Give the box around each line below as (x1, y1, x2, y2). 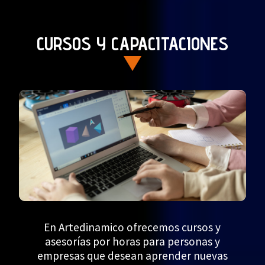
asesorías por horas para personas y (44, 234, 220, 248)
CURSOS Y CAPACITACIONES (37, 32, 228, 54)
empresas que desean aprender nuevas (37, 248, 228, 263)
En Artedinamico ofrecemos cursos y (44, 219, 221, 234)
